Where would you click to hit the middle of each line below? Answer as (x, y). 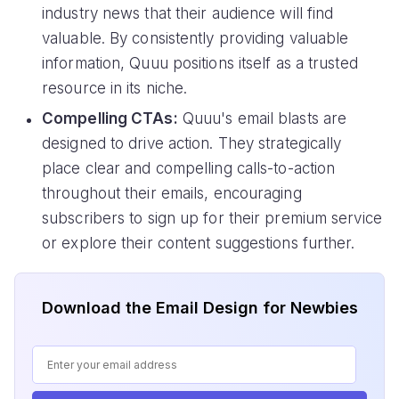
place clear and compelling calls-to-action (189, 169)
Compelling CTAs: (110, 119)
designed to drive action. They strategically (192, 144)
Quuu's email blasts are (262, 119)
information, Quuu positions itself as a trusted (200, 64)
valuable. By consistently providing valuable (195, 39)
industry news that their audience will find (188, 14)
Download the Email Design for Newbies (199, 307)
